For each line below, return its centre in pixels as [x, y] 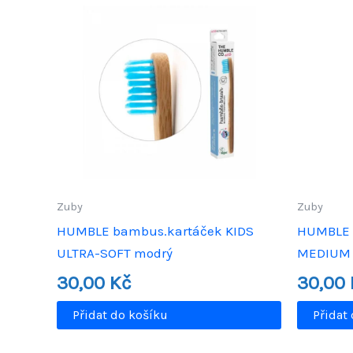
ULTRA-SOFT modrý [115, 253]
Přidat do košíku [120, 315]
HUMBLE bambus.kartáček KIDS [155, 231]
